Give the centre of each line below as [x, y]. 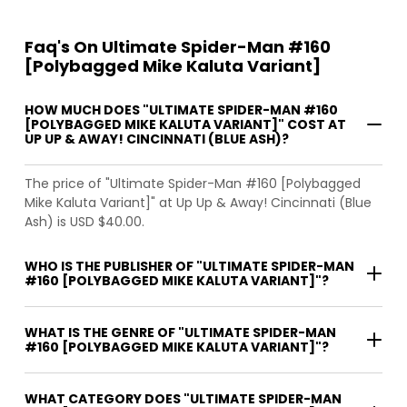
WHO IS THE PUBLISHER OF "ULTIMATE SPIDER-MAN [189, 266]
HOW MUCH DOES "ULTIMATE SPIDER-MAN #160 [181, 109]
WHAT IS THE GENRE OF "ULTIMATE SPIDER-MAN [180, 332]
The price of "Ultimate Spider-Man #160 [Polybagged [193, 183]
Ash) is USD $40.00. [84, 221]
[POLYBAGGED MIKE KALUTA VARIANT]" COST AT [185, 124]
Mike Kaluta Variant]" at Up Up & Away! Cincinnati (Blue [198, 202]
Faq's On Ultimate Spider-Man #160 [178, 46]
